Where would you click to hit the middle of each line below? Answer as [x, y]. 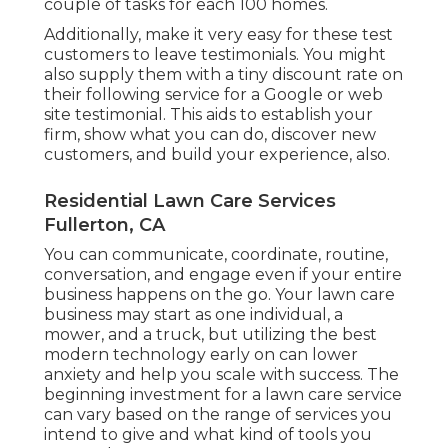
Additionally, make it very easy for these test [218, 35]
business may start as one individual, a [193, 315]
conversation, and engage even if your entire [223, 275]
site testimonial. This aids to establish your [208, 115]
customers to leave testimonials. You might [215, 55]
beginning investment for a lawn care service [223, 395]
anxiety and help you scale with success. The [221, 375]
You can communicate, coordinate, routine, [216, 255]
